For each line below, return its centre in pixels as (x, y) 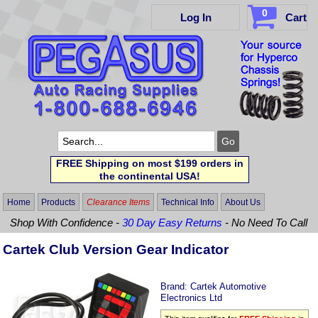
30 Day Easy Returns (172, 222)
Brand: (176, 287)
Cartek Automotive (229, 287)
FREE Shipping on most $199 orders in (149, 163)
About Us (243, 202)
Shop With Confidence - (66, 222)
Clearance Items (118, 202)
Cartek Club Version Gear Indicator (116, 250)
